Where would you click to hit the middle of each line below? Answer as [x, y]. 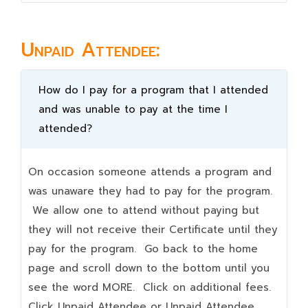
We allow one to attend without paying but [144, 210]
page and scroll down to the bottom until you [149, 268]
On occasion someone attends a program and [150, 172]
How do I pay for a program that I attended [153, 90]
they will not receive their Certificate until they [153, 230]
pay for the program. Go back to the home [143, 249]
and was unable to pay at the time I [133, 109]
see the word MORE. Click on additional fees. [150, 287]
